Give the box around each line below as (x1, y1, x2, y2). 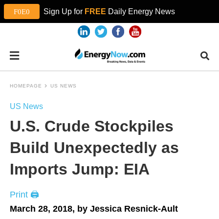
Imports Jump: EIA (10, 160, 150, 178)
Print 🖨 (10, 190, 39, 199)
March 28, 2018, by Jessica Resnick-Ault (10, 204, 178, 214)
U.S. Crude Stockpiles (10, 117, 174, 135)
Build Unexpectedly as (10, 139, 179, 156)
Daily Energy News (106, 7, 175, 16)
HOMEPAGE (10, 83, 42, 88)
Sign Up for (40, 7, 85, 16)
